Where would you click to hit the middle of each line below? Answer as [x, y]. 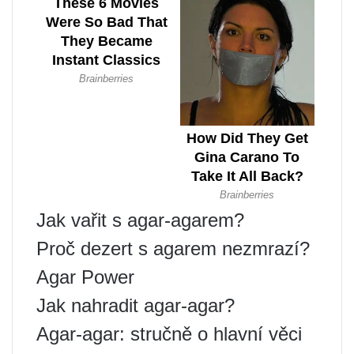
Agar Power [85, 277]
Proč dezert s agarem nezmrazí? [173, 248]
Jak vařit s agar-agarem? [140, 220]
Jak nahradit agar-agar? [136, 305]
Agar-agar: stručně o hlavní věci [169, 333]
